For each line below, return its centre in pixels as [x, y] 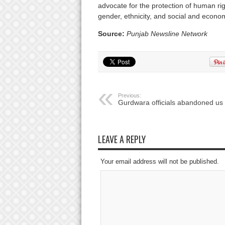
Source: [112, 34]
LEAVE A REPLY [122, 139]
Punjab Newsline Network [169, 34]
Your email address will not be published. [159, 162]
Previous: [129, 96]
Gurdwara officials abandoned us [170, 103]
